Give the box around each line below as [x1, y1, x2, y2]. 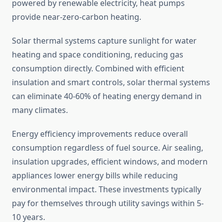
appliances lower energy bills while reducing [12, 170, 178, 181]
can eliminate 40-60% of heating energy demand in [12, 91, 202, 102]
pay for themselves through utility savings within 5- [12, 198, 204, 209]
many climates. [12, 105, 68, 116]
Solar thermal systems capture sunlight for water [12, 35, 197, 47]
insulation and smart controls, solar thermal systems [12, 77, 210, 88]
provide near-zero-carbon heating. [12, 11, 141, 23]
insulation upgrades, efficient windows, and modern [12, 156, 208, 167]
